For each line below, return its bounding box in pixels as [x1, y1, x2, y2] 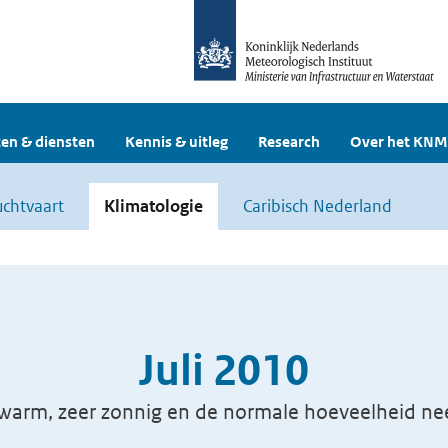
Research [258, 132, 320, 151]
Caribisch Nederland [243, 195, 392, 217]
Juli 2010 [139, 344, 309, 397]
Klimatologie [104, 195, 203, 217]
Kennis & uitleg [125, 132, 228, 151]
